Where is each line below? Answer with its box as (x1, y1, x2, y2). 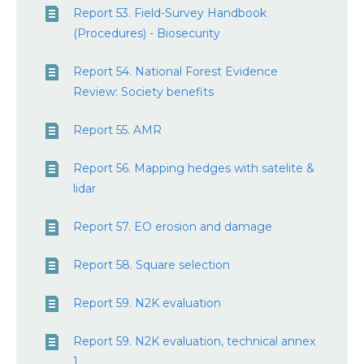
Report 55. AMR (73, 123, 162, 137)
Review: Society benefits (73, 84, 214, 99)
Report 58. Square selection (73, 258, 230, 272)
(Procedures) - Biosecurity (73, 26, 220, 41)
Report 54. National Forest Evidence (73, 64, 278, 79)
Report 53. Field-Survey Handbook (73, 6, 266, 20)
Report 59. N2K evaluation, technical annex (73, 334, 315, 349)
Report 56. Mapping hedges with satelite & (73, 161, 314, 175)
